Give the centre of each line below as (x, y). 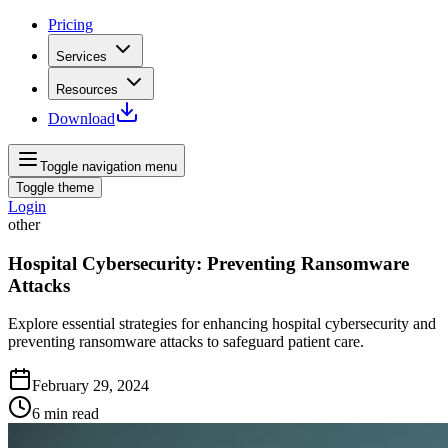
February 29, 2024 (90, 386)
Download (81, 118)
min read (71, 414)
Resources (87, 89)
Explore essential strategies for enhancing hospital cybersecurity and (222, 324)
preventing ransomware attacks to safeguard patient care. (186, 342)
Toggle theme (55, 187)
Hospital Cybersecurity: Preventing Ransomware (208, 263)
